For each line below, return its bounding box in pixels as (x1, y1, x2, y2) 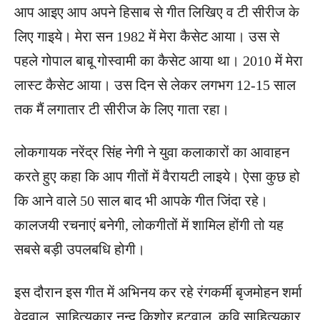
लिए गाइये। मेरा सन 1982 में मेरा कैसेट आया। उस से (14, 28, 279, 44)
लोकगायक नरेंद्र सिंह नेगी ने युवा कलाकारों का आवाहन (14, 144, 289, 160)
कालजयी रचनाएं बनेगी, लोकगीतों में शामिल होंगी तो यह (14, 216, 284, 233)
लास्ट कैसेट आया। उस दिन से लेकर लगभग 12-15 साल (14, 76, 296, 93)
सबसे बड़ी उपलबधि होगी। (14, 241, 145, 257)
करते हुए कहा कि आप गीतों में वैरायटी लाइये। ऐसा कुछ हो (14, 168, 300, 184)
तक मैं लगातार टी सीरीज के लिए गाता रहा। (14, 101, 229, 117)
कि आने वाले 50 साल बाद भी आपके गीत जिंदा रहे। (14, 192, 268, 209)
